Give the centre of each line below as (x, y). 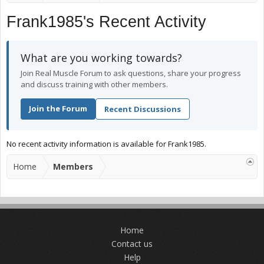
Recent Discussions (143, 109)
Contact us (132, 244)
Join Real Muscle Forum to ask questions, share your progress (131, 73)
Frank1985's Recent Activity (106, 22)
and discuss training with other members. (94, 84)
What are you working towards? (101, 58)
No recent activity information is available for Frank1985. (106, 144)
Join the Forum (58, 108)
